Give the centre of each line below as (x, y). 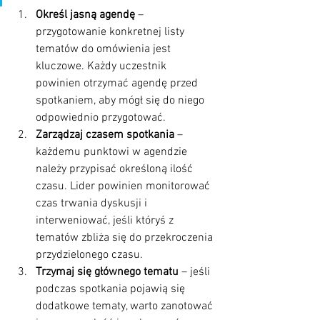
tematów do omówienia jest (105, 49)
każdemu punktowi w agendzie (113, 152)
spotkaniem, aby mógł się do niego (121, 100)
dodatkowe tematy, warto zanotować (126, 306)
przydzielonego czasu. (89, 255)
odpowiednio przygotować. (101, 117)
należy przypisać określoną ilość (116, 169)
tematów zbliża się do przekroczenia (126, 237)
